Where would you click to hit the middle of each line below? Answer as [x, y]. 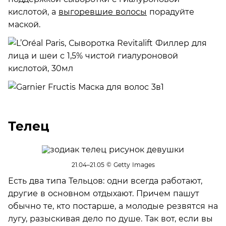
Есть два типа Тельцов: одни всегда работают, [105, 181]
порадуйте [171, 12]
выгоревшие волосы [103, 12]
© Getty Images [129, 165]
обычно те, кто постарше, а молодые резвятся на [113, 206]
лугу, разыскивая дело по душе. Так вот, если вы [110, 218]
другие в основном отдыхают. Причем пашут [104, 193]
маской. [24, 24]
